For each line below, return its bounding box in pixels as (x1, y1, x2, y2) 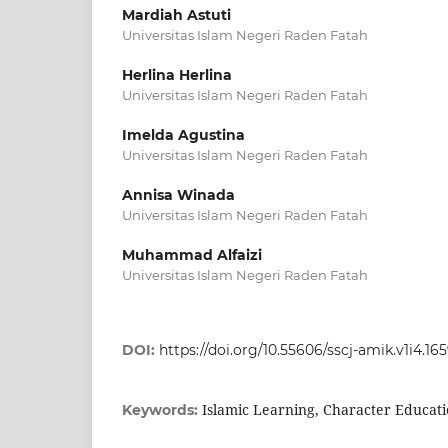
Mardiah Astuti (122, 6, 231, 25)
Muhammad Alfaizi (122, 246, 262, 265)
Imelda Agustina (122, 126, 245, 145)
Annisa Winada (122, 186, 235, 205)
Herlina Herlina (122, 66, 232, 85)
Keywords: (122, 401, 202, 420)
